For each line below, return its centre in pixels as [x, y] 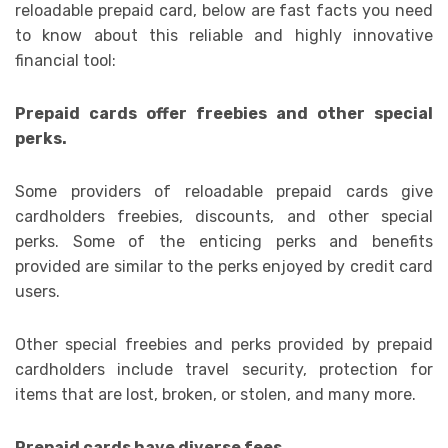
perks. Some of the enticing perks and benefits [224, 242]
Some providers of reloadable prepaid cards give [224, 192]
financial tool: [65, 61]
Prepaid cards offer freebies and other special [224, 114]
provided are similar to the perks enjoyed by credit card [224, 267]
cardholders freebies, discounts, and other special [224, 217]
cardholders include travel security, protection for [224, 370]
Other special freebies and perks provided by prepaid [224, 345]
